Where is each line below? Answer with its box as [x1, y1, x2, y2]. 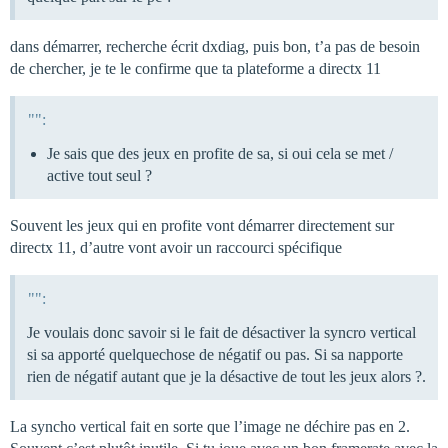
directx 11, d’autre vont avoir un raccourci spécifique [10, 239, 342, 257]
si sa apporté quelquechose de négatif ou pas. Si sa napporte [27, 345, 403, 363]
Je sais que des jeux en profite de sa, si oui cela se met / [47, 145, 393, 163]
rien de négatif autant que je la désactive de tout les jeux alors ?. [27, 367, 426, 385]
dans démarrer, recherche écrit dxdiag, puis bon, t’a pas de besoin [10, 38, 420, 56]
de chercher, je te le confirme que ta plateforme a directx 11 [10, 60, 381, 78]
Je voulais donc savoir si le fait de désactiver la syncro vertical [27, 323, 416, 341]
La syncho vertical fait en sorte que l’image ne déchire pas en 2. [10, 417, 410, 435]
